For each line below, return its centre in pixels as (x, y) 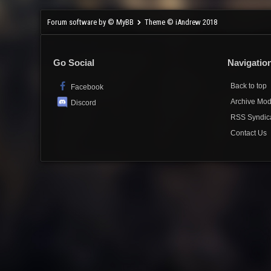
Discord (84, 103)
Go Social (74, 63)
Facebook (86, 87)
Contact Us (249, 133)
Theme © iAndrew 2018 (181, 22)
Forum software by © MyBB (92, 22)
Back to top (249, 86)
